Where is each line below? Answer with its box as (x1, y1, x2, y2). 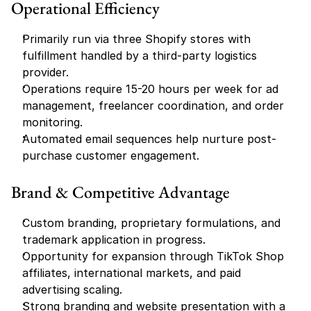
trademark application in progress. (22, 233, 205, 246)
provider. (22, 65, 69, 79)
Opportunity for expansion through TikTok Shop (22, 249, 284, 263)
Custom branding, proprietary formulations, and (22, 216, 280, 230)
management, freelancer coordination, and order (22, 99, 284, 112)
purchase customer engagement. (22, 149, 199, 162)
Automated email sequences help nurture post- (22, 132, 276, 146)
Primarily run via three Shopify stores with (22, 32, 251, 46)
